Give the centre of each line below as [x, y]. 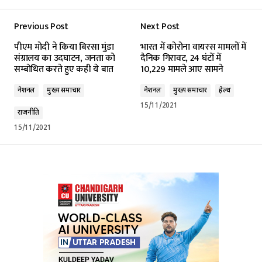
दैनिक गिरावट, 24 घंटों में [181, 58]
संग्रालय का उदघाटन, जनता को [65, 58]
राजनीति [29, 113]
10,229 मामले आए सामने [182, 69]
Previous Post [41, 26]
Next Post [160, 26]
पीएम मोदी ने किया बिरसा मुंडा [64, 47]
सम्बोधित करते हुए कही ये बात [64, 69]
